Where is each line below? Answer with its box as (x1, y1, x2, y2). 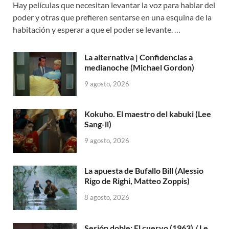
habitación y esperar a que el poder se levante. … (13, 25, 180, 35)
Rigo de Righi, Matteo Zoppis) (84, 176, 190, 186)
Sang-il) (84, 119, 111, 129)
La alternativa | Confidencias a (84, 52, 193, 62)
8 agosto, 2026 (84, 193, 129, 202)
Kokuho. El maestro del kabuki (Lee (84, 109, 211, 119)
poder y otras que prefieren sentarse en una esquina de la (13, 12, 212, 22)
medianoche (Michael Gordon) (84, 62, 194, 73)
